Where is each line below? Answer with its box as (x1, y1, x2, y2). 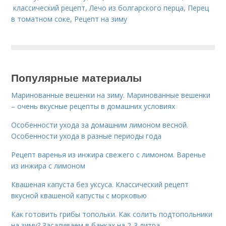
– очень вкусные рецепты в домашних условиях (11, 101, 176, 111)
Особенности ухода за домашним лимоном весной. (11, 120, 189, 130)
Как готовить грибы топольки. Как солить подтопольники (11, 209, 213, 219)
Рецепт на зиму (74, 14, 128, 24)
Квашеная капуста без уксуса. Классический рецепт (11, 180, 189, 189)
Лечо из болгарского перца (89, 3, 184, 13)
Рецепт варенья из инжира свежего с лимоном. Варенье (11, 150, 206, 159)
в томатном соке (11, 14, 71, 24)
